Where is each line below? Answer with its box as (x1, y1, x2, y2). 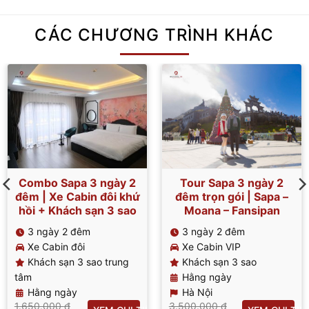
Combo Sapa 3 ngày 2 (19, 176, 136, 190)
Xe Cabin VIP (181, 241, 241, 253)
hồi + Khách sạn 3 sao (18, 203, 137, 218)
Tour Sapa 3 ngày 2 (180, 176, 283, 190)
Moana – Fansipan (183, 203, 280, 218)
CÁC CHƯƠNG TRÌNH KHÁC (34, 24, 275, 45)
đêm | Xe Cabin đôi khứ (14, 190, 140, 204)
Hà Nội (181, 286, 212, 299)
